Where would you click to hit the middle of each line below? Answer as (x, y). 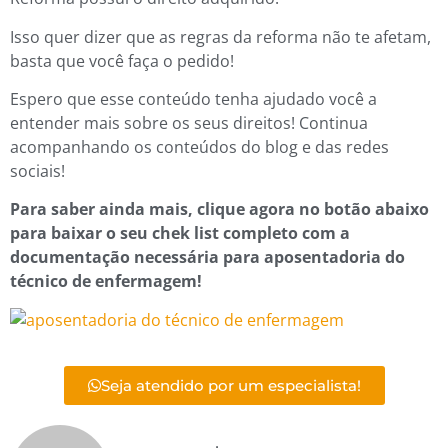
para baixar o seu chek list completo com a (180, 233)
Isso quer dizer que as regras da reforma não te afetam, (220, 36)
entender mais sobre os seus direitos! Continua (189, 122)
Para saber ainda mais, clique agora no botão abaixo (219, 209)
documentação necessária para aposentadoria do (207, 257)
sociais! (37, 170)
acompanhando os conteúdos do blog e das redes (199, 146)
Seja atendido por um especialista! (230, 386)
